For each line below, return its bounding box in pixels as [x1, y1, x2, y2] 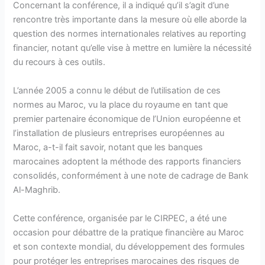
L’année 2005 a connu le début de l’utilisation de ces [13, 85, 221, 96]
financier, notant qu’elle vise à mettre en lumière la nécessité [13, 42, 252, 53]
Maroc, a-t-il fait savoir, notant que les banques [13, 141, 203, 153]
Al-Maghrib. [13, 184, 61, 195]
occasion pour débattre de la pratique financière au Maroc [13, 227, 244, 238]
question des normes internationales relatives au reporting [13, 28, 247, 39]
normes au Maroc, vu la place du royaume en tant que [13, 99, 228, 110]
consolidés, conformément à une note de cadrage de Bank [13, 170, 249, 181]
